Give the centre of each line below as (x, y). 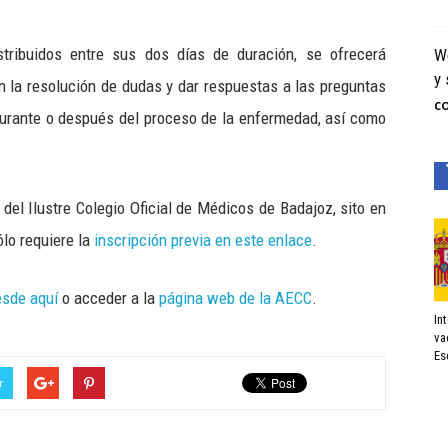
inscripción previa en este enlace (203, 240)
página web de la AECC (235, 298)
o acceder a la (108, 298)
